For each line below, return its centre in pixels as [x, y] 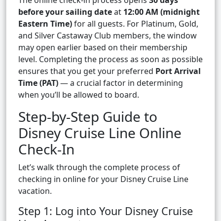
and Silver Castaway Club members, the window [108, 36]
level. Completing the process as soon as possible [110, 59]
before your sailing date [65, 12]
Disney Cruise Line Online [100, 133]
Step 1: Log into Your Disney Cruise [106, 211]
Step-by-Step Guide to [88, 117]
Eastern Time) [45, 24]
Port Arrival [178, 71]
